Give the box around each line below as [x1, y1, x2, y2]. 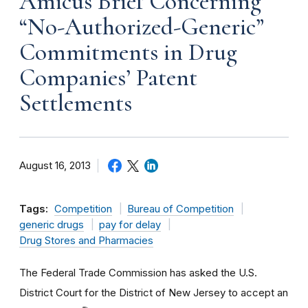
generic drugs [19, 218, 84, 231]
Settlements [19, 88, 132, 118]
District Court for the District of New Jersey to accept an [19, 285, 288, 299]
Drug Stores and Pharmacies [19, 234, 153, 247]
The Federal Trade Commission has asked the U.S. [19, 265, 257, 279]
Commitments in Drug [19, 37, 237, 67]
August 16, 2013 [19, 159, 91, 172]
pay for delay [98, 218, 161, 231]
